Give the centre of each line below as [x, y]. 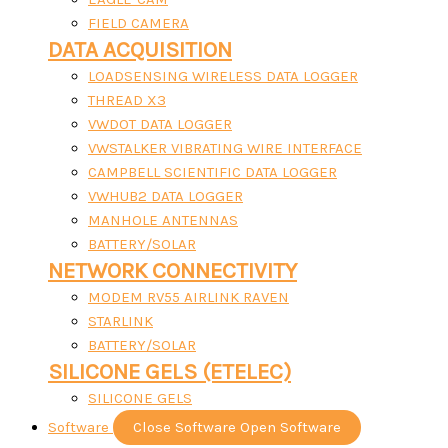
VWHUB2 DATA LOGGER [165, 196]
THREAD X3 [127, 100]
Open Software [290, 427]
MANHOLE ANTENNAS [163, 220]
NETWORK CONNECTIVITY [172, 270]
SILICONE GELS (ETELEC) [169, 371]
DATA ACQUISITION [140, 49]
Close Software [184, 427]
